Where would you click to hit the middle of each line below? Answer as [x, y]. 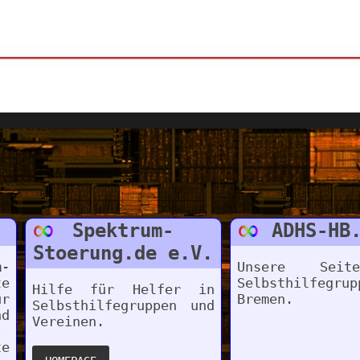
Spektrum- [123, 231]
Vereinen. [68, 322]
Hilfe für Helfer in [123, 290]
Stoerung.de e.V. [123, 254]
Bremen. [265, 299]
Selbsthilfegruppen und [123, 306]
